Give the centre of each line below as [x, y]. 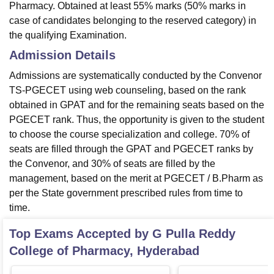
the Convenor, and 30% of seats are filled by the [112, 164]
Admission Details [62, 55]
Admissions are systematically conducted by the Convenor [135, 76]
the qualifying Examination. [68, 35]
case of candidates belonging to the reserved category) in [133, 21]
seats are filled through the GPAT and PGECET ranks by [131, 149]
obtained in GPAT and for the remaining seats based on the [137, 105]
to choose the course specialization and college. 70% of [129, 135]
